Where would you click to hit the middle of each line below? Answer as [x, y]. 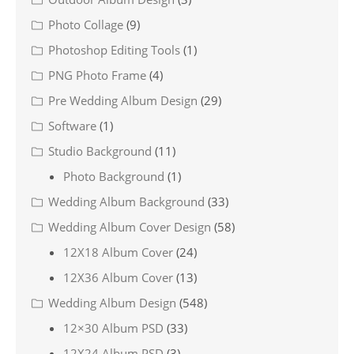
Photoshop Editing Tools [114, 50]
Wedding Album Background [126, 202]
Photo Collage [86, 25]
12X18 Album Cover [118, 252]
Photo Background [114, 177]
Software [72, 126]
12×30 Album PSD [113, 328]
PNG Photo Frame [97, 75]
